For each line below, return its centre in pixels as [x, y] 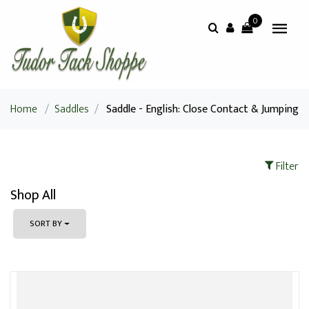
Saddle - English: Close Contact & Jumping [202, 109]
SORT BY [46, 223]
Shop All [33, 195]
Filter [286, 167]
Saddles [72, 109]
